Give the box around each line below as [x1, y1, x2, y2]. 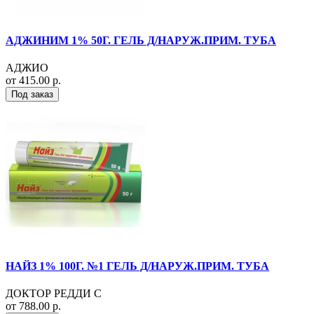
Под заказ [11, 89, 53, 100]
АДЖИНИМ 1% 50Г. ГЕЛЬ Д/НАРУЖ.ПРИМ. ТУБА [6, 34, 276, 46]
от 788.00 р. [6, 299, 61, 312]
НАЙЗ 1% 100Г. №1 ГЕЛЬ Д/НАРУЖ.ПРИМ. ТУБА [6, 259, 269, 272]
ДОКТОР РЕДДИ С [6, 287, 102, 299]
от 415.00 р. [6, 74, 61, 87]
